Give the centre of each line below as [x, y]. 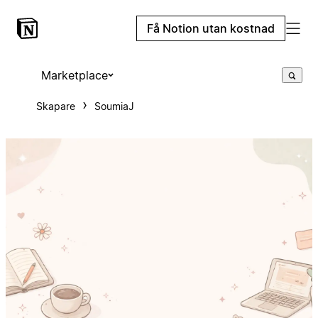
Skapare [55, 106]
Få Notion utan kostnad [211, 28]
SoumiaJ [114, 106]
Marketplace [74, 75]
